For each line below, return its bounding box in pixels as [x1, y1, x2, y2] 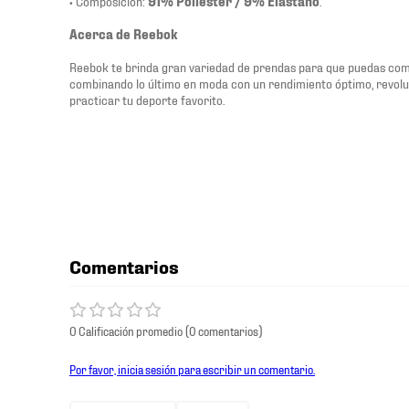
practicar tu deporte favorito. [69, 91, 225, 107]
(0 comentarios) [185, 322, 262, 338]
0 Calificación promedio [69, 322, 183, 338]
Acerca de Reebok [69, 26, 178, 41]
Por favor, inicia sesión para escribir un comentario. [69, 361, 315, 376]
